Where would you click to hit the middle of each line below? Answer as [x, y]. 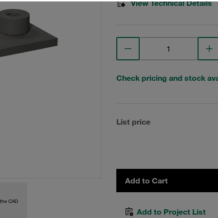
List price [133, 122]
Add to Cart [146, 181]
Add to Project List [171, 212]
